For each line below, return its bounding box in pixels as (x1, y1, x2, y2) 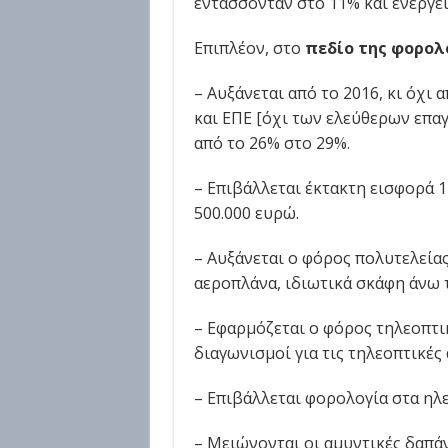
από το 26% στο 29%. (193, 132, 350, 154)
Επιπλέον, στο (193, 37, 305, 59)
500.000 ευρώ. (193, 202, 299, 224)
